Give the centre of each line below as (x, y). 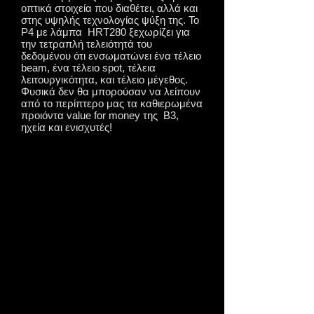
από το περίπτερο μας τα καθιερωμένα (112, 103)
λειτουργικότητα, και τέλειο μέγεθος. (104, 80)
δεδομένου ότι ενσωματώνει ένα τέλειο (111, 56)
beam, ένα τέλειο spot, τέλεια (88, 68)
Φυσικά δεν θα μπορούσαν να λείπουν (111, 91)
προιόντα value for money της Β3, (100, 115)
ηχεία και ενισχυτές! (67, 127)
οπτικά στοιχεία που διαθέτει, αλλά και (109, 8)
